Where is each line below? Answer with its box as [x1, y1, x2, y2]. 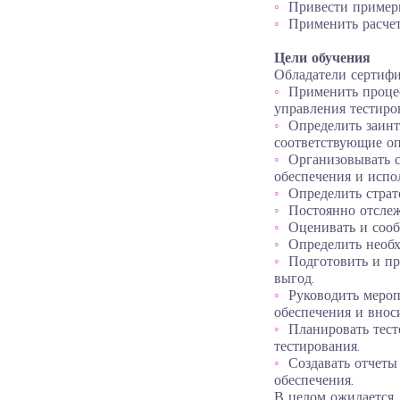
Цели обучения [274, 51, 371, 67]
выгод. [274, 271, 313, 287]
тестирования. [274, 339, 359, 355]
